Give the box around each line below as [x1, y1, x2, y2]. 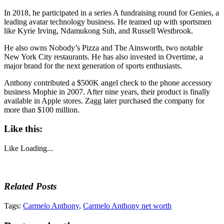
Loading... [20, 144, 53, 153]
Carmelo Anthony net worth [83, 201, 171, 210]
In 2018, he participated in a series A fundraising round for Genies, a [4, 8, 219, 17]
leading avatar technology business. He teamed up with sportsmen [4, 17, 211, 26]
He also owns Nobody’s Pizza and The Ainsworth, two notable [4, 43, 203, 52]
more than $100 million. [4, 105, 79, 114]
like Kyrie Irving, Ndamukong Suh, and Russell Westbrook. [4, 26, 193, 35]
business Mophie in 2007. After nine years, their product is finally [4, 87, 210, 96]
